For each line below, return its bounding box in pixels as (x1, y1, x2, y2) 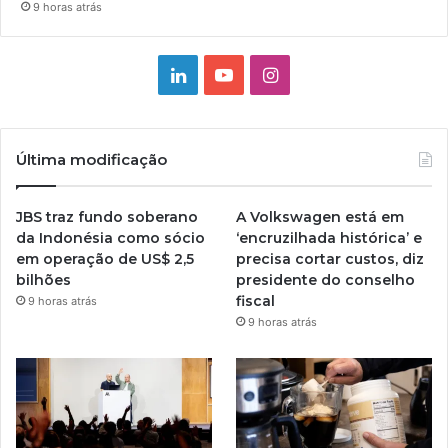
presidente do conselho (236, 270, 416, 289)
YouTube (232, 62, 305, 84)
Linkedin (184, 62, 256, 84)
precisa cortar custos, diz (236, 249, 425, 268)
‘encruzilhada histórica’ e (236, 228, 423, 247)
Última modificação (16, 149, 167, 169)
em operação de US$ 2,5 (16, 249, 194, 268)
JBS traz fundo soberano (16, 207, 198, 226)
